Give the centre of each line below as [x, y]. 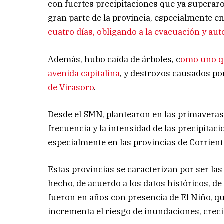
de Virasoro [71, 87]
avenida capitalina [84, 73]
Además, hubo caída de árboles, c [114, 59]
